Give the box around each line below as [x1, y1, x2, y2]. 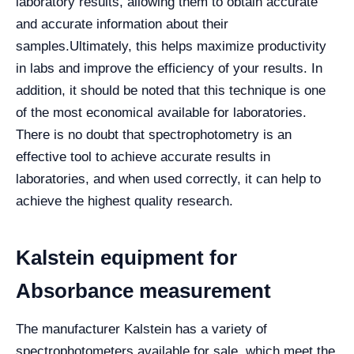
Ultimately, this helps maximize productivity [70, 39, 326, 54]
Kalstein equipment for [16, 246, 237, 269]
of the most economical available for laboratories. [16, 105, 307, 120]
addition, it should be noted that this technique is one [16, 83, 326, 98]
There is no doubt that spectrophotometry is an [16, 127, 292, 142]
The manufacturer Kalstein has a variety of [16, 322, 267, 337]
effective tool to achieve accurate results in [16, 149, 270, 164]
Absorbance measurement [16, 279, 271, 303]
